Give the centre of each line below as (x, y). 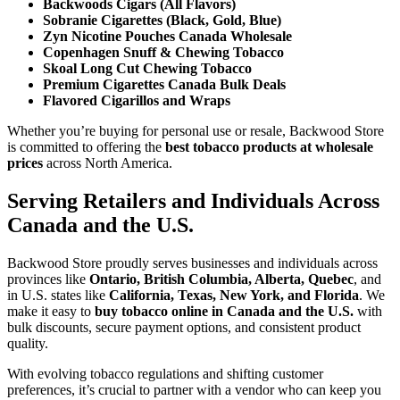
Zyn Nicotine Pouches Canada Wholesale (167, 36)
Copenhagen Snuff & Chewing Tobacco (163, 52)
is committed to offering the (86, 146)
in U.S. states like (58, 295)
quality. (28, 343)
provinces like (48, 279)
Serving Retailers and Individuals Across (193, 200)
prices (25, 162)
